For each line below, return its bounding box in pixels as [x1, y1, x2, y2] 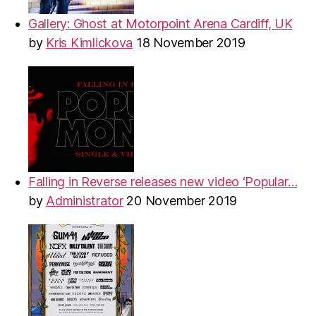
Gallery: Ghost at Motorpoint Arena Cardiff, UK [28, 16, 293, 31]
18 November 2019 [135, 35, 245, 50]
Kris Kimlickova [46, 35, 133, 50]
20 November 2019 [126, 193, 238, 208]
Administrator [46, 193, 123, 208]
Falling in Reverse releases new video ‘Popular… [28, 174, 298, 189]
